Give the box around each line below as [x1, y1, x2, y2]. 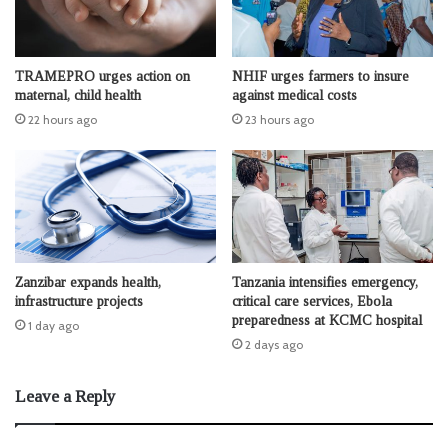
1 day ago [28, 318, 79, 334]
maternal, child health [15, 88, 141, 103]
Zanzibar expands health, [15, 275, 161, 291]
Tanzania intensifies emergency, [232, 275, 418, 291]
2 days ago [245, 337, 303, 353]
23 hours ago [245, 112, 314, 127]
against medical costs [232, 88, 357, 103]
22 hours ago [28, 112, 97, 127]
